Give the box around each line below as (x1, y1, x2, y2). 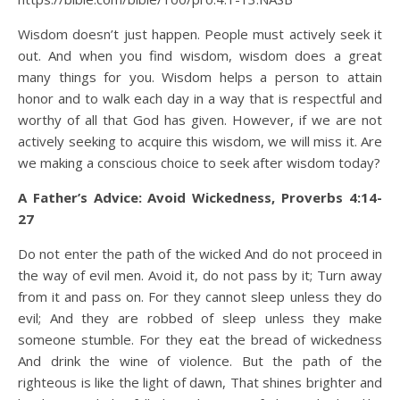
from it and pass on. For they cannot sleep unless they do (18, 287, 382, 305)
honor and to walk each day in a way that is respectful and (18, 89, 382, 107)
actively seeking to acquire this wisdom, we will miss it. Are (18, 132, 382, 150)
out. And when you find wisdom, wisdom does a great (18, 46, 382, 64)
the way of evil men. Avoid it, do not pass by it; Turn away (18, 266, 382, 284)
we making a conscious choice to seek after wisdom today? (18, 154, 380, 171)
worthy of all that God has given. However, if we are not (18, 111, 382, 129)
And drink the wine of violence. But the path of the (18, 352, 382, 370)
